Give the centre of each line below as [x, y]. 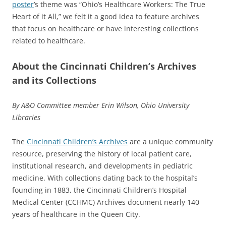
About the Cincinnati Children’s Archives [104, 66]
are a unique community [170, 141]
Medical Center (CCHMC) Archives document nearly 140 [106, 202]
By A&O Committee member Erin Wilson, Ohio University [101, 105]
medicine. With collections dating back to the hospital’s [105, 178]
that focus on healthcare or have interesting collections [105, 28]
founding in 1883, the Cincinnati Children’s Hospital [99, 190]
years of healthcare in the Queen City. [76, 214]
